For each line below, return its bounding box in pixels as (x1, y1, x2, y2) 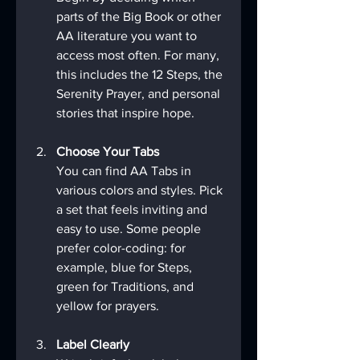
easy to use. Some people (56, 222, 204, 236)
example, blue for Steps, (56, 260, 195, 275)
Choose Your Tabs (56, 145, 159, 159)
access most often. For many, (56, 48, 223, 63)
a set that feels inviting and (56, 202, 211, 217)
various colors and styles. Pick (56, 183, 226, 198)
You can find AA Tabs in (56, 164, 194, 178)
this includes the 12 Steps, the (56, 67, 226, 82)
